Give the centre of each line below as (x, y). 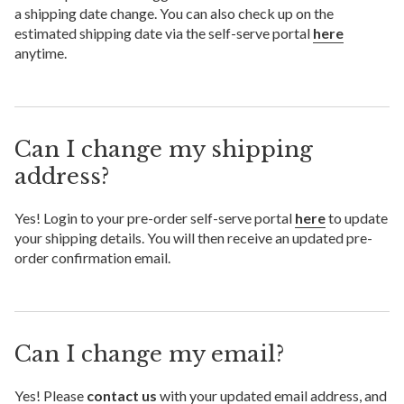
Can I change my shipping (164, 150)
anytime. (41, 53)
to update (357, 218)
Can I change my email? (149, 354)
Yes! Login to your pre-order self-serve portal (155, 218)
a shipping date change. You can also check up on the (174, 14)
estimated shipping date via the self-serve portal (164, 33)
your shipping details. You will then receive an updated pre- (193, 238)
